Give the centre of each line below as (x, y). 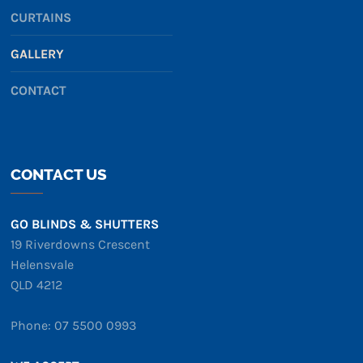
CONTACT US (59, 175)
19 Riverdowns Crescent (81, 245)
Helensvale (43, 265)
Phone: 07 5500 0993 (74, 326)
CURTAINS (41, 18)
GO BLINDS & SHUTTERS (85, 224)
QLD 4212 (37, 285)
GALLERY (38, 54)
